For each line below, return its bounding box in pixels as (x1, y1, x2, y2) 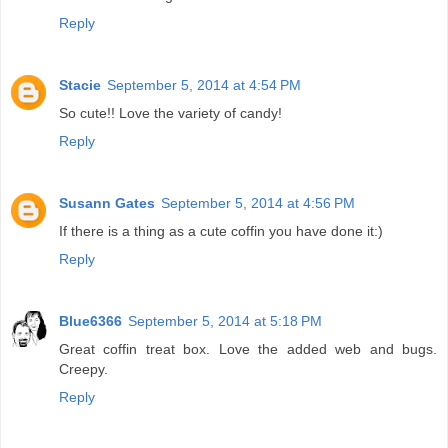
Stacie (59, 76, 101, 93)
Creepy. (59, 360, 108, 377)
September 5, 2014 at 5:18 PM (128, 312, 322, 329)
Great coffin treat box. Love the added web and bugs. (59, 340, 437, 357)
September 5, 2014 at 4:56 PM (161, 194, 355, 211)
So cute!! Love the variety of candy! (59, 104, 282, 121)
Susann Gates (59, 194, 155, 211)
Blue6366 (59, 312, 122, 329)
